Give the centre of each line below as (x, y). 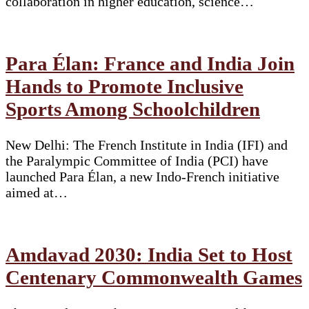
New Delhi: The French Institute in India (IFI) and (147, 145)
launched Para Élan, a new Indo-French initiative (142, 177)
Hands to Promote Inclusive (124, 86)
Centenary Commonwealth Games (154, 278)
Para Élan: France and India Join (150, 63)
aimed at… (37, 193)
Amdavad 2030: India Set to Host (149, 255)
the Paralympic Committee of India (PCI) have (137, 161)
